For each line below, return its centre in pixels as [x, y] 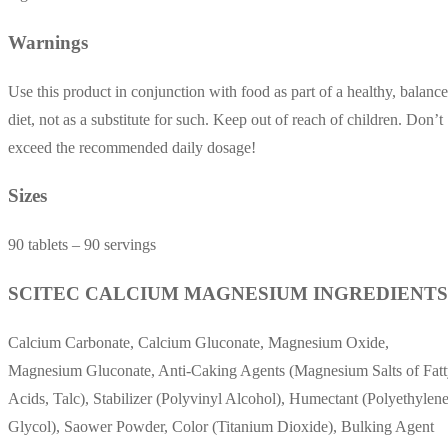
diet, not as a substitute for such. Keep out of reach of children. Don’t [225, 119]
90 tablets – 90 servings [82, 245]
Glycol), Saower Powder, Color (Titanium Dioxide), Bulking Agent [221, 426]
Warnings [48, 42]
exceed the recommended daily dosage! [132, 147]
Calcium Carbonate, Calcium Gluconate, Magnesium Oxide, [198, 342]
